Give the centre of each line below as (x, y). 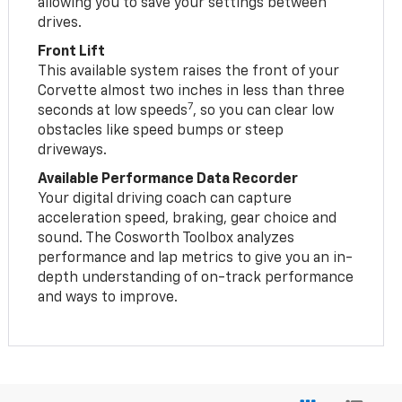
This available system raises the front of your (189, 71)
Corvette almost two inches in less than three (192, 91)
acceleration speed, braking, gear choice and (188, 218)
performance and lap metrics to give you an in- (196, 258)
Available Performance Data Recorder (168, 179)
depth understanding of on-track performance (196, 278)
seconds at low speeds (113, 111)
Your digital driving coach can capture (165, 199)
